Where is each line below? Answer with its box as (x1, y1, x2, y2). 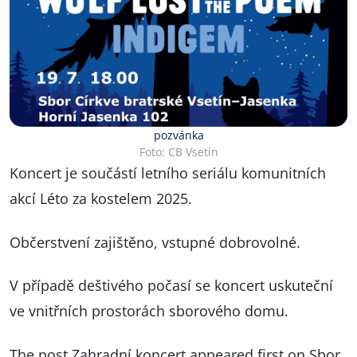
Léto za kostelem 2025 (40, 189, 188, 209)
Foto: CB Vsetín (139, 144, 218, 160)
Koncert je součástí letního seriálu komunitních (10, 163, 326, 183)
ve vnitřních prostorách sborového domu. (10, 301, 288, 321)
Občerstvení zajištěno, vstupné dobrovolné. (10, 232, 300, 252)
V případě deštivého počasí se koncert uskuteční (10, 276, 333, 296)
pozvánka (153, 127, 204, 143)
